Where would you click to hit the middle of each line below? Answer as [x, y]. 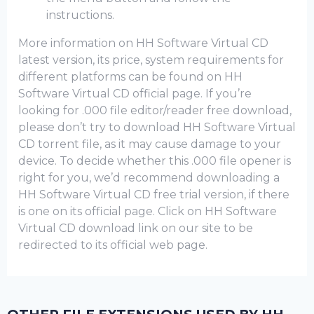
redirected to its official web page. [113, 245]
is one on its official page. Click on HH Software [148, 211]
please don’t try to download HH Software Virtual [157, 127]
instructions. [80, 15]
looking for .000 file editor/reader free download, [155, 110]
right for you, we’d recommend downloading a [149, 178]
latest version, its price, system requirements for [151, 60]
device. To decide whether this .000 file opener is [155, 161]
